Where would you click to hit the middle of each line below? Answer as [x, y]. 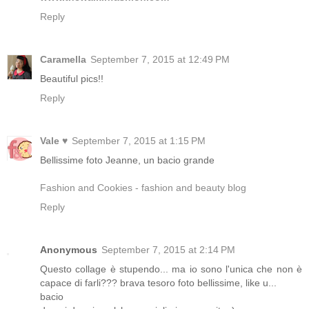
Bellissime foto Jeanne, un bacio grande [127, 160]
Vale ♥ [54, 140]
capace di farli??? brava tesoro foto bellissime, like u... [158, 282]
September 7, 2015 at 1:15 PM [139, 140]
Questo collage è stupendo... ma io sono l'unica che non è [171, 269]
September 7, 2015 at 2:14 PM [168, 249]
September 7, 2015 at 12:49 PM [160, 59]
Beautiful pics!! [72, 78]
